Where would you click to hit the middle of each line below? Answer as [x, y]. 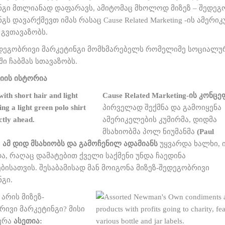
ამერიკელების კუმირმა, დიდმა [160, 120]
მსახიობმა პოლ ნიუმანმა [150, 132]
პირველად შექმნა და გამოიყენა [162, 107]
